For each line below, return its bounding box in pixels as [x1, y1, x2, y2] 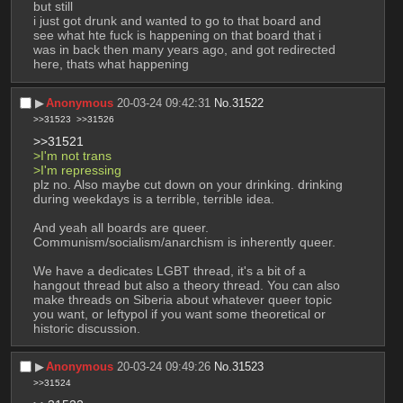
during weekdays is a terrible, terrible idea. [32, 191, 278, 206]
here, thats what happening [32, 57, 189, 72]
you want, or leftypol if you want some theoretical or [32, 306, 326, 321]
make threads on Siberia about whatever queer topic [32, 291, 332, 307]
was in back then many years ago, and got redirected [32, 42, 336, 58]
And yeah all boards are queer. [32, 219, 209, 235]
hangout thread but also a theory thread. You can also [32, 277, 340, 292]
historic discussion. [32, 320, 140, 336]
